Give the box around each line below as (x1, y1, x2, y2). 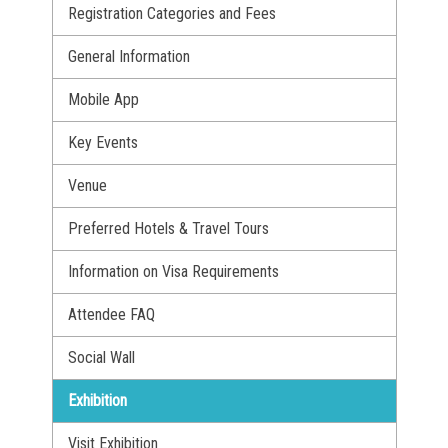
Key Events (67, 132, 138, 152)
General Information (67, 46, 190, 66)
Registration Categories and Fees (67, 3, 276, 23)
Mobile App (67, 89, 139, 109)
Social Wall (67, 347, 135, 367)
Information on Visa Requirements (67, 261, 279, 281)
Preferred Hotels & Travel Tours (67, 218, 269, 238)
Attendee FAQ (67, 304, 155, 324)
